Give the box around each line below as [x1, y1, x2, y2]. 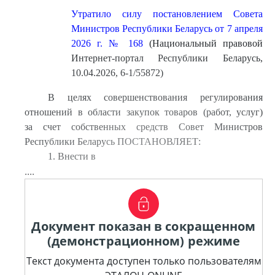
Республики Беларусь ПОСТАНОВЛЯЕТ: [25, 136, 201, 147]
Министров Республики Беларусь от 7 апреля [71, 23, 263, 34]
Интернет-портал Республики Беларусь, [71, 53, 263, 63]
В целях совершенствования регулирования [47, 92, 263, 103]
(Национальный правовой [149, 38, 263, 48]
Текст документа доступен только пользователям [26, 254, 261, 268]
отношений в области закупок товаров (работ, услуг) [25, 107, 263, 117]
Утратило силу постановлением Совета [71, 9, 263, 19]
